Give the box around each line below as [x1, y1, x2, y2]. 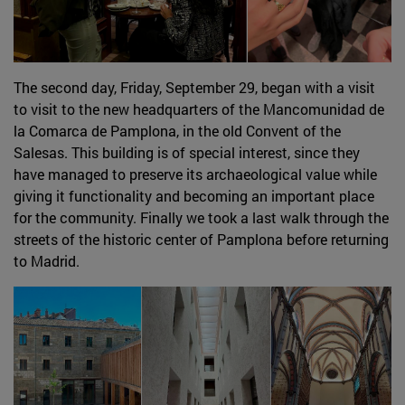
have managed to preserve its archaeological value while [14, 165, 377, 184]
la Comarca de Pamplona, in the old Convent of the [14, 121, 341, 141]
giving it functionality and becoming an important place [14, 186, 374, 206]
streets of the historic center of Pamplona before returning [14, 230, 389, 250]
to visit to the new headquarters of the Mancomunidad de [14, 99, 384, 119]
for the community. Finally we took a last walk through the [14, 208, 389, 228]
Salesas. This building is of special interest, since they [14, 143, 360, 163]
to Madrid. [14, 251, 83, 271]
